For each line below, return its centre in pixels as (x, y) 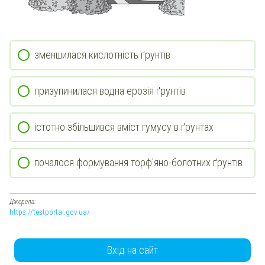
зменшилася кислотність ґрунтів (102, 55)
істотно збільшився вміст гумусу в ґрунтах (124, 127)
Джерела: (22, 201)
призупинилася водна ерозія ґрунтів (110, 91)
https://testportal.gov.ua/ (50, 211)
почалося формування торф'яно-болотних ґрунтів (138, 163)
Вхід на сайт (132, 250)
